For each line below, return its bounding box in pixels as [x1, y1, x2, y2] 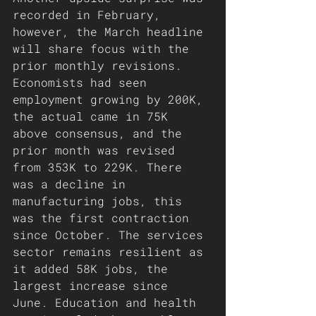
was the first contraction [13, 210, 196, 225]
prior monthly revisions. [13, 58, 189, 73]
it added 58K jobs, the [13, 261, 175, 276]
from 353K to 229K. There [13, 159, 189, 174]
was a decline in [13, 176, 133, 191]
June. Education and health [13, 295, 203, 310]
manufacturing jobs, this [13, 193, 189, 208]
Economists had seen [13, 75, 154, 90]
